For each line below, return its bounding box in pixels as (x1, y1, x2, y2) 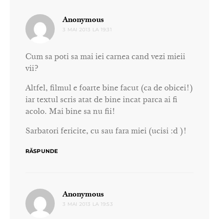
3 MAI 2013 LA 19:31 (63, 26, 112, 33)
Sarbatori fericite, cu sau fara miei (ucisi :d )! (25, 128, 187, 135)
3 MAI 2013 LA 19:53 (63, 201, 113, 207)
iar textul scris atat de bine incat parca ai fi (25, 96, 177, 104)
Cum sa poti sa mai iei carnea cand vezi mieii (25, 53, 185, 61)
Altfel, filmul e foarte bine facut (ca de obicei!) (25, 85, 193, 92)
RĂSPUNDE (25, 148, 58, 154)
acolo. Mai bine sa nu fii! (25, 108, 115, 116)
